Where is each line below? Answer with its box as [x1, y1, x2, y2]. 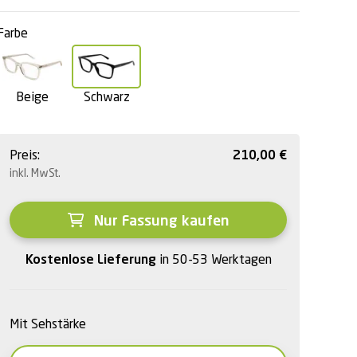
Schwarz [83, 92, 130, 105]
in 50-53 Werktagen [159, 254, 272, 268]
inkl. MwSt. [10, 168, 61, 180]
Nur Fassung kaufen [89, 214, 229, 229]
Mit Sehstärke [10, 319, 86, 332]
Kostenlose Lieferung [25, 254, 159, 268]
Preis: [10, 150, 40, 163]
